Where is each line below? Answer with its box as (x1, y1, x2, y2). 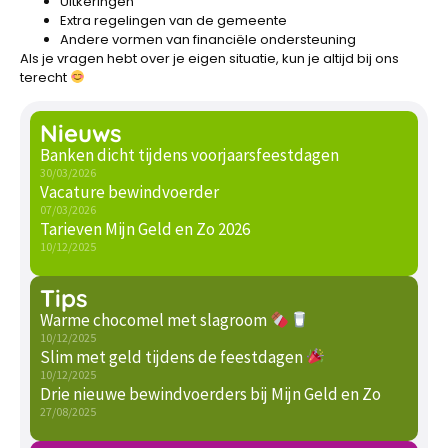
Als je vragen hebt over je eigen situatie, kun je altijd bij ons (20, 48, 399, 68)
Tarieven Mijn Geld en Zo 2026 (40, 218, 250, 241)
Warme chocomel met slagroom (40, 309, 270, 332)
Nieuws (40, 118, 122, 149)
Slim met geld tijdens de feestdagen (40, 346, 306, 369)
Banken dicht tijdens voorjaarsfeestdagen (40, 144, 339, 167)
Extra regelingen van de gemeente (60, 10, 287, 30)
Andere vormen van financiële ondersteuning (60, 29, 356, 49)
